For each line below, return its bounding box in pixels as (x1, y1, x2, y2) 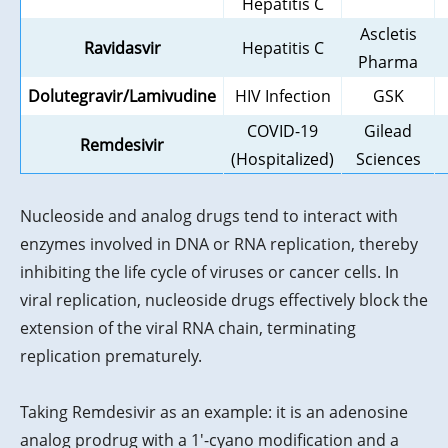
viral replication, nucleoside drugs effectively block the (20, 289, 428, 312)
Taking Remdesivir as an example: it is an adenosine (20, 401, 408, 424)
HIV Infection (234, 85, 331, 108)
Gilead (364, 120, 412, 143)
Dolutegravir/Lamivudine (28, 85, 216, 108)
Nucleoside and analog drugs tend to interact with (20, 205, 398, 228)
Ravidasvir (83, 37, 161, 60)
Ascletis (359, 23, 417, 46)
